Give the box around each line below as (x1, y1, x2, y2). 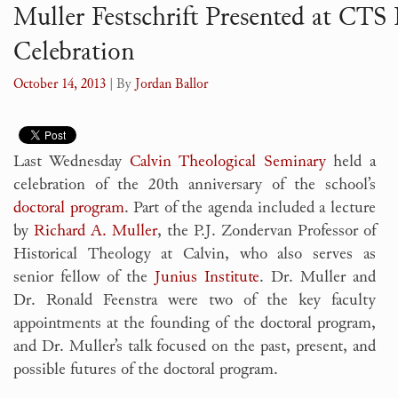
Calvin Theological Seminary (129, 147, 326, 173)
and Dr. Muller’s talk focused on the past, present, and (13, 332, 376, 358)
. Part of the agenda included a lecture (123, 194, 376, 219)
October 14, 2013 (13, 74, 106, 95)
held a (325, 147, 376, 173)
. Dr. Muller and (259, 263, 376, 289)
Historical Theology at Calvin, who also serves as (13, 240, 376, 266)
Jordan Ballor (135, 74, 208, 95)
